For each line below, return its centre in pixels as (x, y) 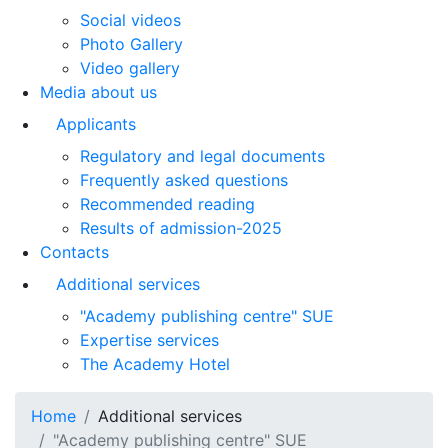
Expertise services (149, 340)
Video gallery (130, 68)
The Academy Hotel (155, 364)
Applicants (96, 124)
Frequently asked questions (184, 180)
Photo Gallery (131, 44)
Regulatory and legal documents (202, 156)
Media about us (98, 92)
